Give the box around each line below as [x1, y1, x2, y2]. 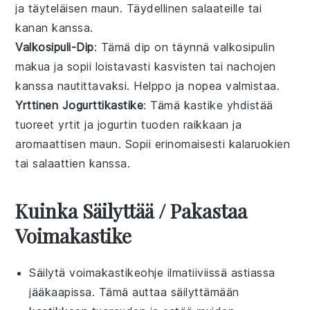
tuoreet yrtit [15, 117, 81, 131]
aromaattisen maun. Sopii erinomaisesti [15, 136, 229, 151]
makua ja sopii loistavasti [15, 59, 154, 73]
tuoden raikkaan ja [137, 117, 242, 131]
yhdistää [223, 98, 273, 112]
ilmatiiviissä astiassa [163, 265, 275, 280]
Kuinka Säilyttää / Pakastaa [15, 197, 248, 224]
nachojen [226, 59, 276, 73]
